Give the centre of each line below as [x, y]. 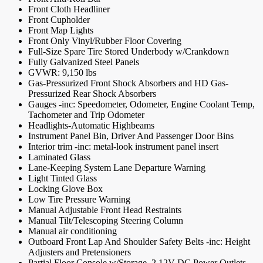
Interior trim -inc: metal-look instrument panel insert [123, 147]
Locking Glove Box [65, 189]
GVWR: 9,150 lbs [62, 73]
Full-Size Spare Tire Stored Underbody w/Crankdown [129, 52]
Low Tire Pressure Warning [79, 200]
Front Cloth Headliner [69, 9]
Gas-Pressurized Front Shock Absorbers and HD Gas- [128, 83]
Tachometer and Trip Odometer [86, 115]
